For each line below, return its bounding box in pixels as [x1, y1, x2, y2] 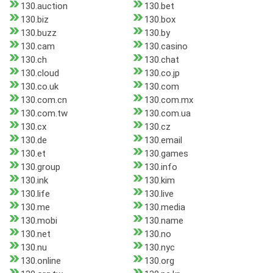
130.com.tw [21, 108, 68, 119]
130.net [21, 229, 51, 240]
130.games [144, 148, 188, 160]
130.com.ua [144, 108, 191, 119]
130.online [21, 255, 61, 267]
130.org [144, 255, 174, 267]
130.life [21, 188, 50, 200]
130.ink [21, 175, 48, 186]
